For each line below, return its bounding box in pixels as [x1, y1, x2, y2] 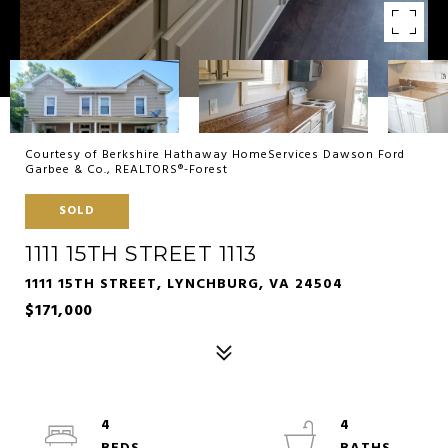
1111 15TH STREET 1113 [25, 241, 257, 266]
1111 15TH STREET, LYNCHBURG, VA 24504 [25, 273, 343, 296]
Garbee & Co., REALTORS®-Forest [25, 160, 228, 180]
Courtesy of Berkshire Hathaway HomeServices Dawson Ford [25, 145, 405, 165]
